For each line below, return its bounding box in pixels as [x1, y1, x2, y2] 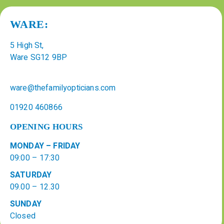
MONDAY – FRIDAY [10, 140, 80, 152]
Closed [10, 210, 35, 222]
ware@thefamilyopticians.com [10, 82, 116, 94]
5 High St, [10, 39, 44, 52]
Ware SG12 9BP [10, 51, 67, 64]
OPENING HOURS [10, 122, 83, 132]
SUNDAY [10, 198, 41, 210]
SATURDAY [10, 169, 52, 181]
